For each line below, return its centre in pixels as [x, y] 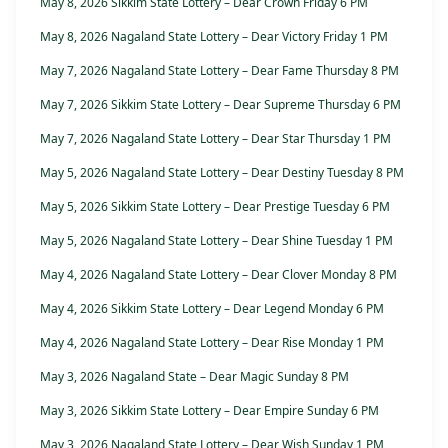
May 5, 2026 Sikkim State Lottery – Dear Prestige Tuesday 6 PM [215, 207]
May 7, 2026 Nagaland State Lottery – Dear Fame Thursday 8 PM [219, 71]
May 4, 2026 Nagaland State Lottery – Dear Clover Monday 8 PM [218, 275]
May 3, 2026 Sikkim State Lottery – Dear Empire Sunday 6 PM [209, 411]
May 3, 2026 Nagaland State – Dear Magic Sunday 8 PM [194, 377]
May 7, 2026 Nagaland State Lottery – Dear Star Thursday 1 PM [215, 139]
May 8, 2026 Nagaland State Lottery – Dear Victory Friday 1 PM [214, 37]
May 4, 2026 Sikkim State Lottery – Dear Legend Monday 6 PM [212, 309]
